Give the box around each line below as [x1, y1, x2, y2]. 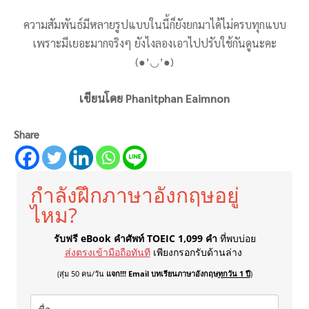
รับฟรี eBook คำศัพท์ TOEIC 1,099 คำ [53, 232, 220, 246]
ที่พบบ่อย [219, 232, 256, 246]
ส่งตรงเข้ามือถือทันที [64, 246, 150, 259]
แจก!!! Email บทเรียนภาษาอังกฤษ [106, 268, 218, 279]
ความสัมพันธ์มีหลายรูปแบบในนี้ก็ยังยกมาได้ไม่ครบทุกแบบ [23, 17, 286, 32]
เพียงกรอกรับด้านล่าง [152, 246, 245, 259]
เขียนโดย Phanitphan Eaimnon [79, 91, 230, 106]
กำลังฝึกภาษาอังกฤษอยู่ [30, 181, 239, 210]
